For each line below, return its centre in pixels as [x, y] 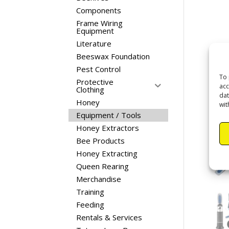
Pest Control [99, 69]
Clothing [90, 89]
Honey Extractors [108, 128]
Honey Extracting [107, 153]
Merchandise [99, 179]
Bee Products [101, 141]
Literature [94, 43]
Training [90, 192]
